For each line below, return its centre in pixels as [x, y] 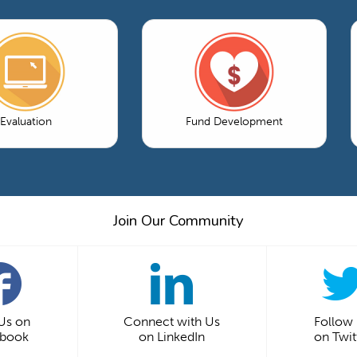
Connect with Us [172, 321]
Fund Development [234, 121]
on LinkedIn [172, 336]
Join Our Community [178, 220]
